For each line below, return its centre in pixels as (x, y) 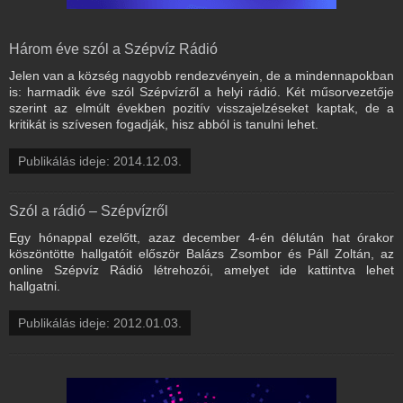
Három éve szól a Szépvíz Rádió (113, 49)
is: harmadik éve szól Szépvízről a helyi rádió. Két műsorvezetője (201, 91)
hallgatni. (35, 286)
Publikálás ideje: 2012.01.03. (100, 322)
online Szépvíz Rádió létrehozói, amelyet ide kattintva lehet (201, 269)
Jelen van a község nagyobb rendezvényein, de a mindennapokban (201, 75)
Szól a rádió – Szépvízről (89, 210)
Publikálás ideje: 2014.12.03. (100, 161)
